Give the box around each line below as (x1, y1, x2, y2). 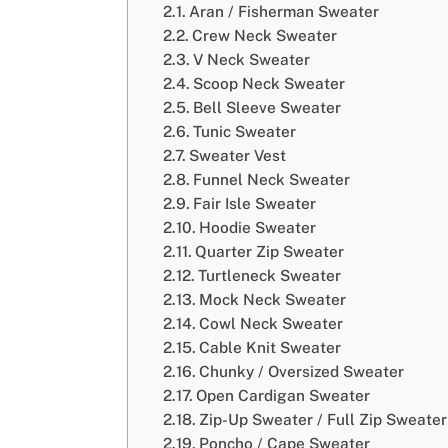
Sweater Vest (189, 145, 287, 164)
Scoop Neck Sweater (193, 73, 346, 92)
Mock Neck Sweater (199, 289, 347, 308)
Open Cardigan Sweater (196, 385, 371, 404)
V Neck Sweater (193, 49, 311, 68)
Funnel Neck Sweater (193, 169, 351, 188)
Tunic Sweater (193, 121, 297, 140)
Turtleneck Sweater (198, 265, 342, 284)
